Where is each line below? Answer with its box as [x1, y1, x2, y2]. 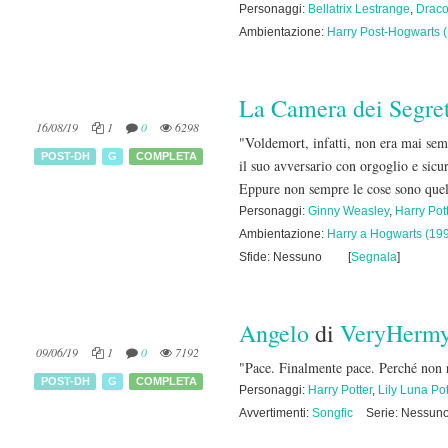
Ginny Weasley [308, 204, 389, 218]
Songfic [312, 406, 353, 420]
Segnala [351, 250, 397, 264]
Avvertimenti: [239, 406, 312, 420]
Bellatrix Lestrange [308, 2, 410, 16]
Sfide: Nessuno [239, 250, 322, 264]
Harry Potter [308, 383, 372, 397]
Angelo [239, 317, 309, 349]
